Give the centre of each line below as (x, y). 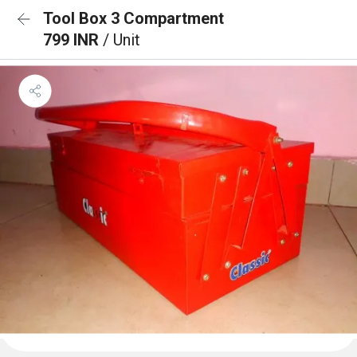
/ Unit (122, 40)
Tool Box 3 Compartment (133, 18)
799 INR (73, 40)
